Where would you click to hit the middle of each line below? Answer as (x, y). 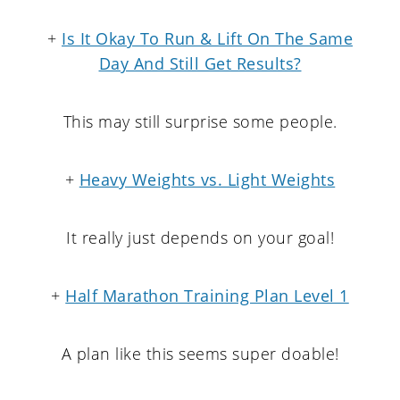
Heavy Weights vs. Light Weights (207, 179)
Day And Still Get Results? (200, 63)
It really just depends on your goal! (200, 237)
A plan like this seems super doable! (200, 354)
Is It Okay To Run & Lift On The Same (207, 38)
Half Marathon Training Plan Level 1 (207, 296)
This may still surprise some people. (200, 121)
